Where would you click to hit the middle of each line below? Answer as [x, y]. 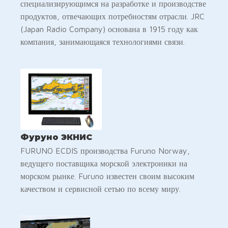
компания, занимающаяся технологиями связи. [103, 41]
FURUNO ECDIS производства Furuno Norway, [105, 150]
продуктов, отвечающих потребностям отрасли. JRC [112, 16]
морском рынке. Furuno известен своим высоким [107, 176]
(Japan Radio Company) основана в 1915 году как [109, 29]
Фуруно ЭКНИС [56, 137]
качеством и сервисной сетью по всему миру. [101, 189]
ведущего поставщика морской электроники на [104, 163]
